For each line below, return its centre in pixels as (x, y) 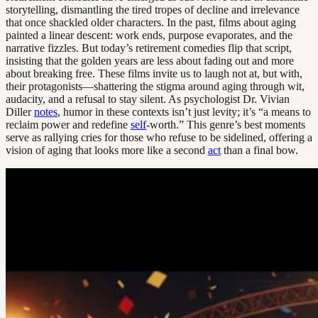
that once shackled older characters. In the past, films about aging (151, 23)
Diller (20, 112)
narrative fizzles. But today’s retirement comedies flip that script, (149, 48)
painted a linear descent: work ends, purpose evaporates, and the (149, 35)
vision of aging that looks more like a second (107, 150)
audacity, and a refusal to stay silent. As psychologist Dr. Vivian (148, 99)
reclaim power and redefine (68, 125)
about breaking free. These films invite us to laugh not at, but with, (154, 74)
